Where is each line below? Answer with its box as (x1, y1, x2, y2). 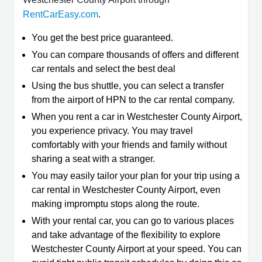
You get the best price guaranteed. (32, 33, 173, 43)
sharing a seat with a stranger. (32, 154, 155, 164)
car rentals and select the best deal (32, 64, 175, 74)
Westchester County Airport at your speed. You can (32, 244, 242, 254)
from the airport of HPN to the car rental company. (32, 95, 235, 105)
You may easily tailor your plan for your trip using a (32, 171, 240, 181)
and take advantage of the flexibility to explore (32, 230, 220, 240)
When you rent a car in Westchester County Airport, (32, 112, 242, 122)
